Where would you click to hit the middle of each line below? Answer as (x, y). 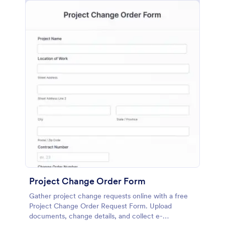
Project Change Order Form (87, 181)
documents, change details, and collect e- (96, 216)
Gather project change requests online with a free (108, 196)
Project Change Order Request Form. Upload (100, 206)
